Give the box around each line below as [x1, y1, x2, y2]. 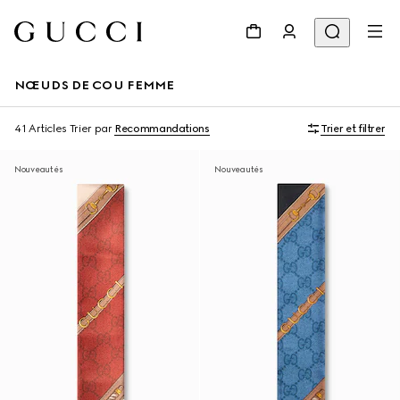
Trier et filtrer [321, 122, 386, 135]
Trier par [69, 122, 112, 135]
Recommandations [114, 122, 210, 135]
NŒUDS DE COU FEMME [14, 78, 175, 93]
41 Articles [14, 122, 68, 135]
